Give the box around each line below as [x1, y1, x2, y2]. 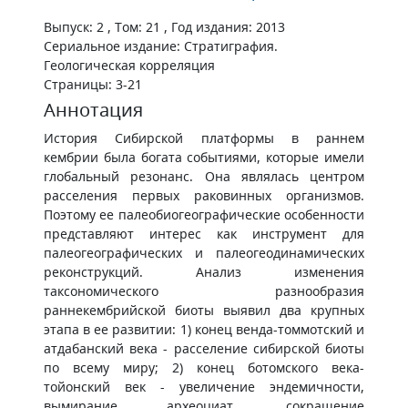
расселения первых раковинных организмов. [44, 187, 364, 204]
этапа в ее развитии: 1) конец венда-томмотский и [44, 321, 364, 338]
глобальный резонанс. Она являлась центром [44, 168, 364, 185]
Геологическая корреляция [44, 56, 215, 74]
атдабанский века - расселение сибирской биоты [44, 340, 364, 357]
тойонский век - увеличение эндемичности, [44, 378, 364, 395]
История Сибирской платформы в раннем [44, 129, 364, 147]
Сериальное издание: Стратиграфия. [44, 37, 278, 55]
